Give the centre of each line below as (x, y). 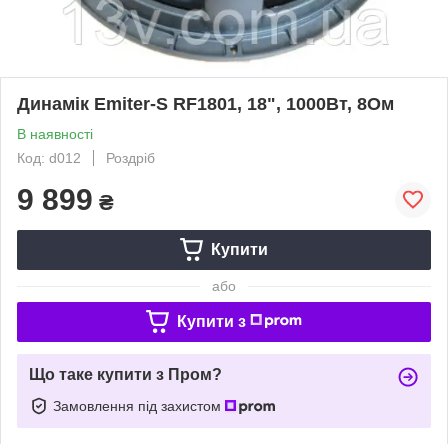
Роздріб (130, 157)
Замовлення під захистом (139, 405)
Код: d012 (49, 157)
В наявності (55, 133)
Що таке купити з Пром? (125, 374)
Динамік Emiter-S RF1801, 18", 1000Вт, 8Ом (205, 103)
